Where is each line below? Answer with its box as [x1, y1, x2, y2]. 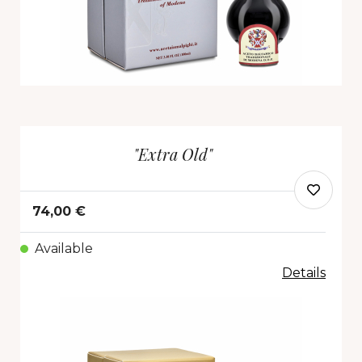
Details [282, 265, 326, 281]
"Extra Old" [133, 143, 213, 166]
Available [35, 241, 93, 257]
